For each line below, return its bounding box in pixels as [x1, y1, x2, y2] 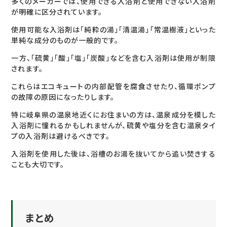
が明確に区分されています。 [11, 8, 103, 17]
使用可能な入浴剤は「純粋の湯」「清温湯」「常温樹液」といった [11, 25, 216, 34]
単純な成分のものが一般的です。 [11, 36, 119, 45]
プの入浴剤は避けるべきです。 [11, 132, 110, 141]
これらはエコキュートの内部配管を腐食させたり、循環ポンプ [11, 82, 216, 91]
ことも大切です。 [11, 160, 64, 169]
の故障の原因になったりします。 [11, 93, 115, 102]
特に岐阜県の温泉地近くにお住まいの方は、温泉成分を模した [11, 110, 216, 120]
